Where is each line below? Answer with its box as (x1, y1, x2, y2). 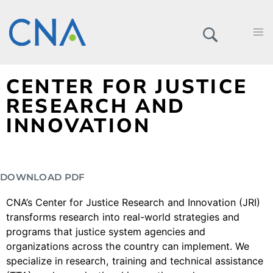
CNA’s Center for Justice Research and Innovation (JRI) (6, 196, 260, 208)
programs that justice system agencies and (6, 225, 205, 238)
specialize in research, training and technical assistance (6, 255, 263, 267)
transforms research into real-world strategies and (6, 211, 239, 223)
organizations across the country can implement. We (6, 240, 249, 252)
